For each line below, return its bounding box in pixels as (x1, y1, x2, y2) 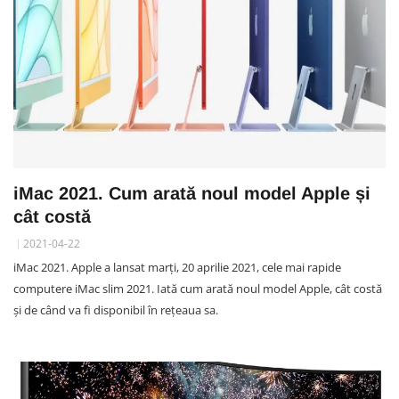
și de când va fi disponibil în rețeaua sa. (13, 301, 218, 318)
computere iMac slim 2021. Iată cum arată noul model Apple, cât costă (13, 280, 382, 297)
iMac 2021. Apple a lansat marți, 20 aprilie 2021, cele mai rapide (13, 258, 341, 275)
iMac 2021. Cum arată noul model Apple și (13, 183, 370, 203)
